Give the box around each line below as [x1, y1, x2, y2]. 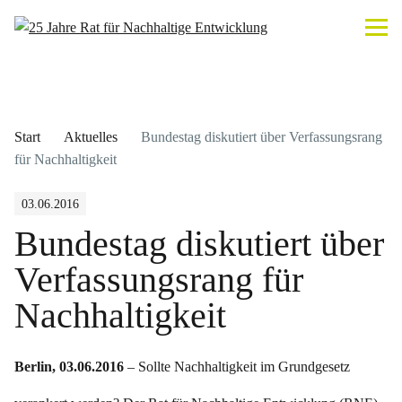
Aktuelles [64, 129, 118, 144]
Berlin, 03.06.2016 [14, 359, 124, 374]
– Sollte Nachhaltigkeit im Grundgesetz [124, 359, 350, 374]
